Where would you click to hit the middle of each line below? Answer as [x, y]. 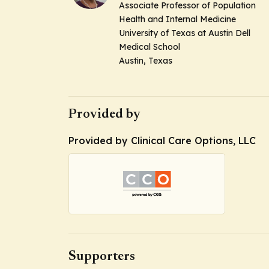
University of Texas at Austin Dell [185, 33]
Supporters [102, 257]
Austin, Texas [146, 61]
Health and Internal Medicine [177, 19]
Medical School [150, 47]
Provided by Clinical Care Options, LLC [162, 141]
